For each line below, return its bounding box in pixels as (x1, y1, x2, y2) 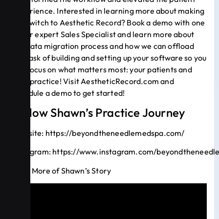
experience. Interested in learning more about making (12, 5, 205, 16)
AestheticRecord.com (81, 76, 159, 86)
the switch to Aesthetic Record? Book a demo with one (12, 17, 205, 27)
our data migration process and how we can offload (12, 41, 194, 51)
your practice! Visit (12, 76, 81, 86)
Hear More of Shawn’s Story (12, 165, 111, 175)
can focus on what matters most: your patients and (12, 64, 192, 74)
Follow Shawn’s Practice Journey (12, 105, 185, 120)
